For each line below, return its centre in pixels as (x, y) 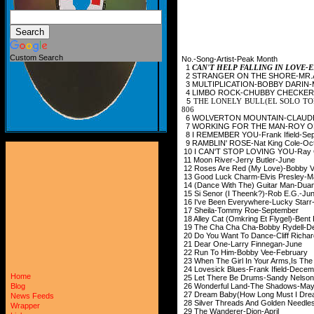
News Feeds (32, 296)
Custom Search (36, 57)
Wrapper (25, 306)
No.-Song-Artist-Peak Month (230, 59)
